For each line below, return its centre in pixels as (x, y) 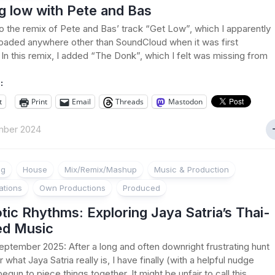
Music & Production (192, 169)
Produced (141, 188)
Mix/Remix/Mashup (101, 169)
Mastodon (185, 102)
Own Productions (72, 188)
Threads (130, 102)
